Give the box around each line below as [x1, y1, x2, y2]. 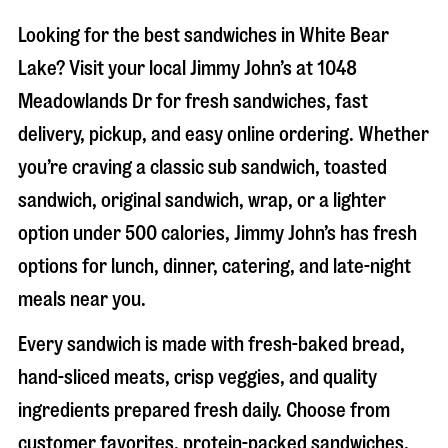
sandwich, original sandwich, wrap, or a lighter [18, 189, 386, 212]
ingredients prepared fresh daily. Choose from [18, 399, 390, 422]
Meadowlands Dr [18, 90, 152, 113]
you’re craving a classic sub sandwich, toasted [18, 156, 387, 179]
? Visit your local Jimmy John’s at [56, 57, 317, 80]
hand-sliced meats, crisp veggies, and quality [18, 366, 377, 389]
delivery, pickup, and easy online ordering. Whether [18, 123, 429, 146]
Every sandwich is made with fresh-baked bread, [18, 333, 405, 356]
